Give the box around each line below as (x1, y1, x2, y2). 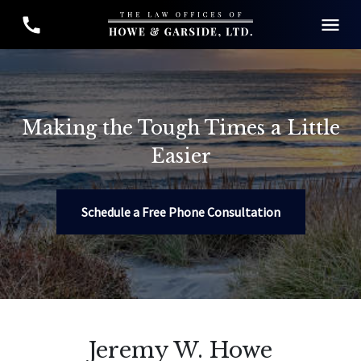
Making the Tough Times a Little (21, 116, 340, 139)
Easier (150, 144, 211, 168)
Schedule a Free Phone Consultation (81, 204, 280, 220)
